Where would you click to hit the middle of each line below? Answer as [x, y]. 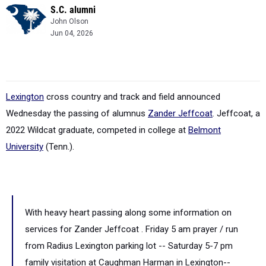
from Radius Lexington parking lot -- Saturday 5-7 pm [129, 246]
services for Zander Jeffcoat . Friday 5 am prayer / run [132, 229]
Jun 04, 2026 [72, 33]
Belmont [205, 130]
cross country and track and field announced [132, 97]
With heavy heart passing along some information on [128, 213]
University [25, 147]
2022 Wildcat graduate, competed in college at [97, 130]
